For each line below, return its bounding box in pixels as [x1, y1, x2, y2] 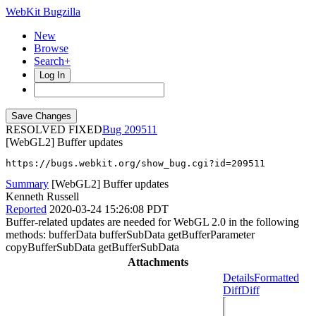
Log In [39, 70, 65, 80]
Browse [34, 42, 68, 54]
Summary [6, 178, 49, 190]
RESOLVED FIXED [6, 123, 102, 135]
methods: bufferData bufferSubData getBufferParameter [6, 229, 255, 241]
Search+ [34, 55, 71, 67]
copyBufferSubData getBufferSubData [6, 241, 179, 253]
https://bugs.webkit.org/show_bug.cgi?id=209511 [6, 158, 265, 169]
